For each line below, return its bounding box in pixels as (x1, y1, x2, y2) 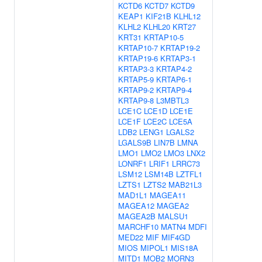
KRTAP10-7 (118, 42, 158, 53)
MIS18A (171, 242, 198, 253)
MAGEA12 (118, 200, 154, 211)
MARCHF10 (118, 221, 158, 232)
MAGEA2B (118, 211, 156, 222)
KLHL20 (143, 21, 170, 32)
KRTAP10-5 (144, 32, 184, 43)
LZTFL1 (176, 168, 202, 180)
